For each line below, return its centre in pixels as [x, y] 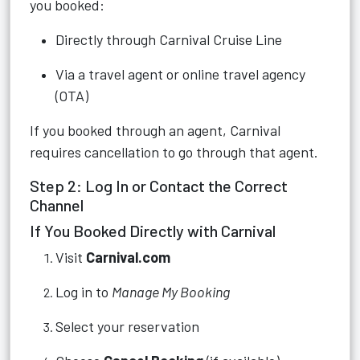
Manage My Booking [171, 292]
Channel [57, 205]
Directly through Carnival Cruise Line [169, 39]
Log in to [84, 292]
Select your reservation [127, 326]
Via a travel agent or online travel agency [180, 74]
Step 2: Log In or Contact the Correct [159, 186]
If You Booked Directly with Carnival [153, 231]
